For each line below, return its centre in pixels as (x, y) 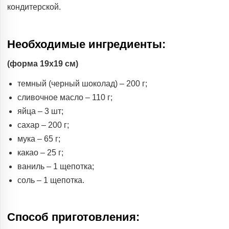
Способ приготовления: (73, 217)
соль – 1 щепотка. (51, 180)
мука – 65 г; (39, 139)
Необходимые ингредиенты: (86, 44)
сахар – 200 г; (43, 125)
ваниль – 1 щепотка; (56, 166)
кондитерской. (34, 7)
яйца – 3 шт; (40, 111)
